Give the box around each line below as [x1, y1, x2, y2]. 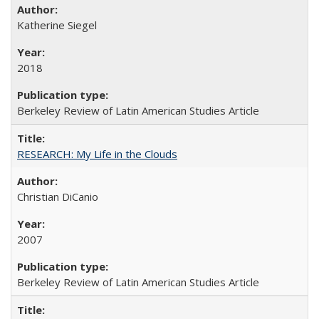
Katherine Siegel [17, 17, 97, 32]
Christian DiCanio [17, 189, 98, 204]
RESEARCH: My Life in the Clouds [17, 146, 177, 161]
